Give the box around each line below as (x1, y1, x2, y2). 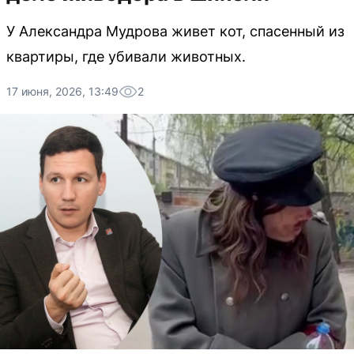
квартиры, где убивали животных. (6, 48, 246, 65)
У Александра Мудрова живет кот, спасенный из (6, 23, 345, 40)
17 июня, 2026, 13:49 (6, 85, 119, 98)
